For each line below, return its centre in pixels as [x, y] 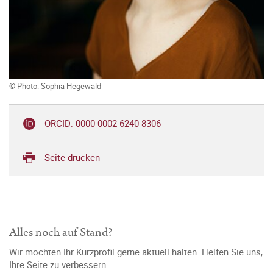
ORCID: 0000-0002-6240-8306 [103, 123]
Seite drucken [72, 158]
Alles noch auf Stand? [61, 232]
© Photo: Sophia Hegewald [55, 86]
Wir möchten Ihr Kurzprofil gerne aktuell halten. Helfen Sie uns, [136, 252]
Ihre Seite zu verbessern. [59, 265]
